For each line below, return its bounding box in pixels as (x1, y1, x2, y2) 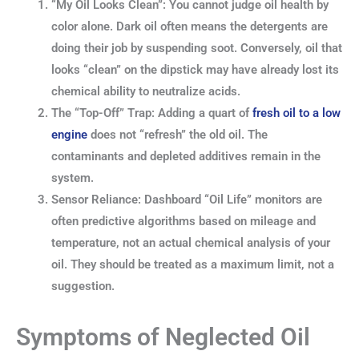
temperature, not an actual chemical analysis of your (50, 235, 330, 250)
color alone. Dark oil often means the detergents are (50, 18, 328, 34)
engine (50, 127, 87, 142)
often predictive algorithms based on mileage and (50, 213, 316, 228)
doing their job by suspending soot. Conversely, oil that (50, 40, 342, 55)
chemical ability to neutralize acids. (50, 83, 240, 99)
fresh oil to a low (252, 105, 341, 120)
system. (50, 170, 94, 185)
